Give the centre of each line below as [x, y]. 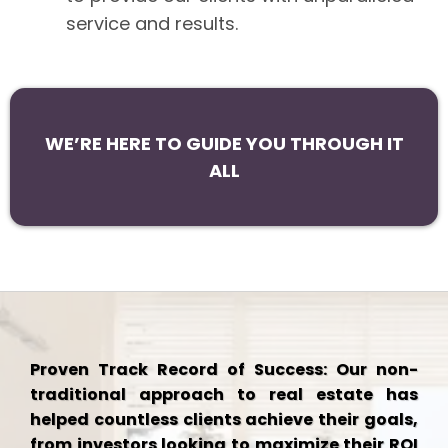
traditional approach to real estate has [224, 394]
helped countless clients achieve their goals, [224, 419]
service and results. [152, 23]
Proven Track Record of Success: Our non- [224, 369]
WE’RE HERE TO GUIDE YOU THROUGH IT [224, 143]
